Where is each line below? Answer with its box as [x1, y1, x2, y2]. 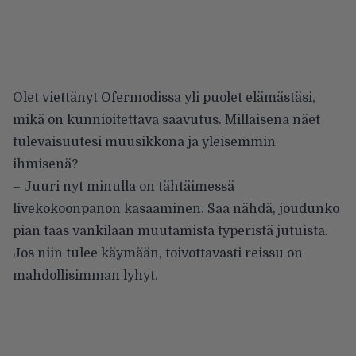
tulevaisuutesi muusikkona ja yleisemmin [13, 134, 276, 149]
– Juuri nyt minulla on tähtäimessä [13, 179, 234, 194]
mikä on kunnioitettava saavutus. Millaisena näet [13, 112, 320, 127]
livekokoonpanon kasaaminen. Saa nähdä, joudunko [13, 201, 339, 216]
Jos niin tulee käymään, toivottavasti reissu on [13, 246, 303, 261]
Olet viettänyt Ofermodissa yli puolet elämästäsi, [13, 90, 315, 105]
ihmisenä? [13, 157, 78, 172]
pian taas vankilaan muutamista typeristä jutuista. [13, 223, 328, 238]
